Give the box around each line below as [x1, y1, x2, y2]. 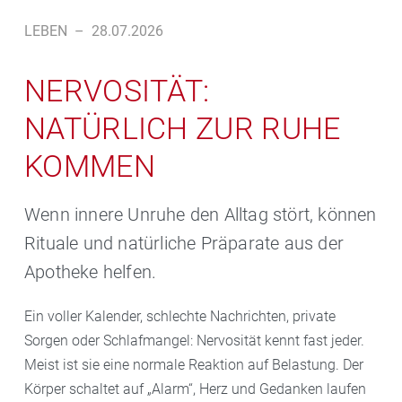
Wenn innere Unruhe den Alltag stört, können [24, 203, 377, 225]
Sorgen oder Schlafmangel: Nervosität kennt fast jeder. [24, 331, 364, 349]
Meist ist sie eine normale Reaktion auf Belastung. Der [24, 355, 363, 373]
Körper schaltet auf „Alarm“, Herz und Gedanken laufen [24, 380, 366, 398]
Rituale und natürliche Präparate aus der [24, 232, 345, 254]
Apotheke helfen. [24, 260, 157, 283]
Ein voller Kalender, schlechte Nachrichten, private [24, 307, 336, 325]
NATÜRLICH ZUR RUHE [24, 109, 341, 146]
